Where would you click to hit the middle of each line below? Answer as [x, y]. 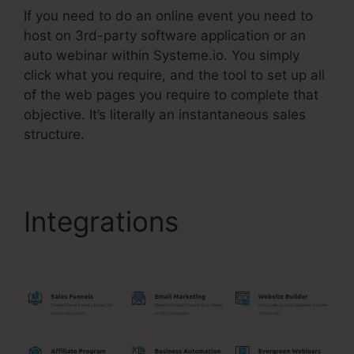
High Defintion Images [167, 254]
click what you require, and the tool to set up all [174, 75]
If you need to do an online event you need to [168, 15]
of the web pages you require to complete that [171, 94]
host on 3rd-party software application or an [165, 35]
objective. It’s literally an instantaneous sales [165, 114]
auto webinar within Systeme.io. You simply [162, 55]
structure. [54, 134]
